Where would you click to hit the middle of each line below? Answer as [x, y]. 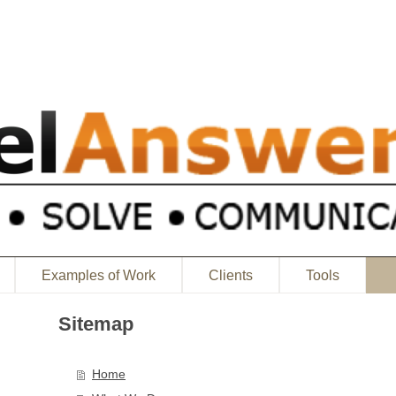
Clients [231, 275]
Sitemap [96, 324]
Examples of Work [99, 275]
